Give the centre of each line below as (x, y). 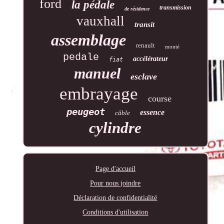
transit (144, 24)
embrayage (98, 93)
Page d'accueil (115, 168)
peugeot (85, 111)
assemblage (89, 40)
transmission (175, 7)
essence (152, 112)
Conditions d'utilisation (115, 212)
